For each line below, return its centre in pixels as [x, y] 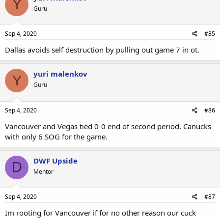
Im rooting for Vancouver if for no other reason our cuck [100, 213]
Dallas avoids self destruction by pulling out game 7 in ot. [102, 50]
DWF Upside [55, 160]
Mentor [43, 171]
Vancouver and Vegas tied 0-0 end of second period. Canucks [108, 126]
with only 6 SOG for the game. [56, 136]
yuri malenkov [60, 74]
